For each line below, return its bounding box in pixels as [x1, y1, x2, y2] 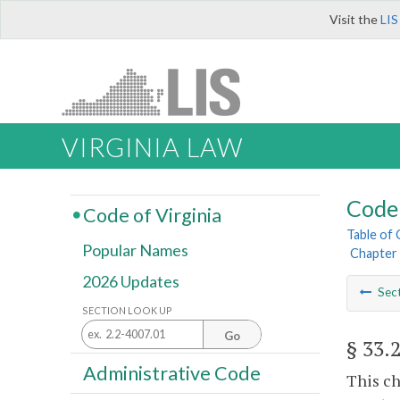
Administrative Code [82, 361, 261, 385]
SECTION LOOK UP [82, 304, 172, 316]
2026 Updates [82, 271, 179, 292]
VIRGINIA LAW [62, 132, 243, 163]
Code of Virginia [82, 203, 221, 227]
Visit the [329, 12, 380, 27]
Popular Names [82, 240, 188, 261]
